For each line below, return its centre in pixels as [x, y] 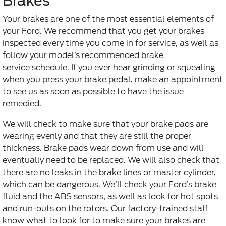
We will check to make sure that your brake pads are [105, 124]
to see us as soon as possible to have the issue [93, 92]
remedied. [22, 104]
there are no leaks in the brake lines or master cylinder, [109, 173]
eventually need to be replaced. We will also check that [111, 160]
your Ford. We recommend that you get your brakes [103, 31]
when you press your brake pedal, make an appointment [113, 80]
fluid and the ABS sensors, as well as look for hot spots [110, 197]
